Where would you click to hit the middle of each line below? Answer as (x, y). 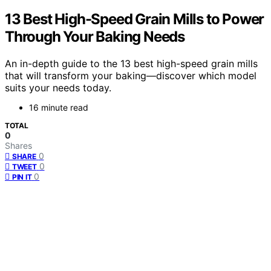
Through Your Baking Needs (95, 36)
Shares (18, 145)
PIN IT (22, 177)
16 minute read (59, 107)
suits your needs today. (58, 87)
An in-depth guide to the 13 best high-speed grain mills (131, 63)
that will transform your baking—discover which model (131, 75)
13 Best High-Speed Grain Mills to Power (135, 19)
